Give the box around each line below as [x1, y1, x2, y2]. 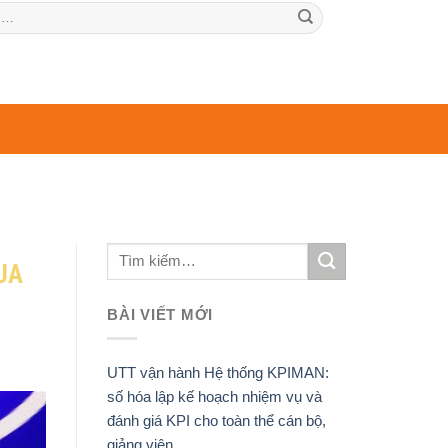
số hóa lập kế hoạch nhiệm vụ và [107, 387, 322, 405]
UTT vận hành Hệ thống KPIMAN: [107, 363, 329, 381]
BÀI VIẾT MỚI [107, 305, 214, 323]
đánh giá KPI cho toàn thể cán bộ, [107, 411, 326, 429]
